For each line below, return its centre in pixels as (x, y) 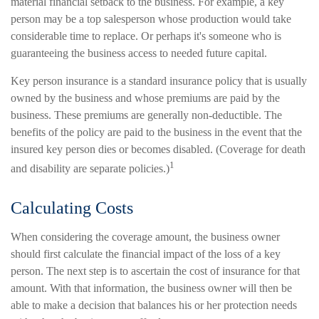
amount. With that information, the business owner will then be (151, 288)
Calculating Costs (72, 208)
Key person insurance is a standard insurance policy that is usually (159, 81)
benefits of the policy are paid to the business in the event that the (156, 132)
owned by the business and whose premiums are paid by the (145, 98)
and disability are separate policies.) (90, 169)
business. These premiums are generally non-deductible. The (146, 115)
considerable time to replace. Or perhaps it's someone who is (146, 36)
